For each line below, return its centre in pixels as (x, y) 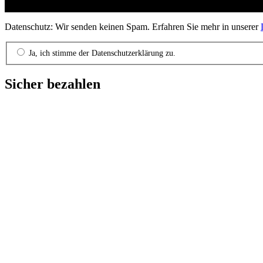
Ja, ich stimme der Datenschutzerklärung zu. (101, 53)
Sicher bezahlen (53, 84)
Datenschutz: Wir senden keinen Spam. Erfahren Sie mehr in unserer (133, 26)
